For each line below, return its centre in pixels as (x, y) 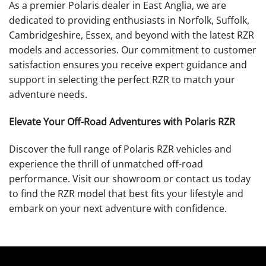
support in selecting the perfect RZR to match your (122, 80)
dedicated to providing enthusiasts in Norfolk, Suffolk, (129, 20)
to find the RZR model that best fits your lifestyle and (126, 193)
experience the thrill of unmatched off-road (106, 164)
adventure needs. (48, 95)
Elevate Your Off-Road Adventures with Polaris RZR (122, 122)
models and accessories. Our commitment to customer (133, 50)
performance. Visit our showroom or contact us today (130, 178)
